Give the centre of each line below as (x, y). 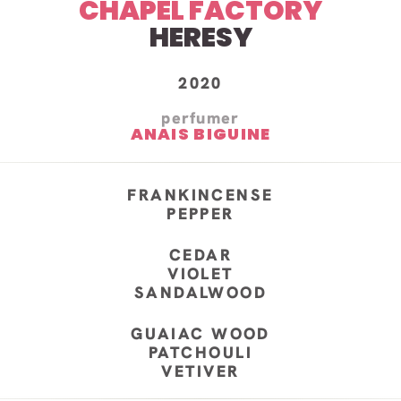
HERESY (200, 38)
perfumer (200, 118)
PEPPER (200, 214)
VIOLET (200, 274)
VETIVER (200, 371)
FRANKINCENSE (200, 195)
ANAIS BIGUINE (200, 134)
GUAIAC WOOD (200, 334)
